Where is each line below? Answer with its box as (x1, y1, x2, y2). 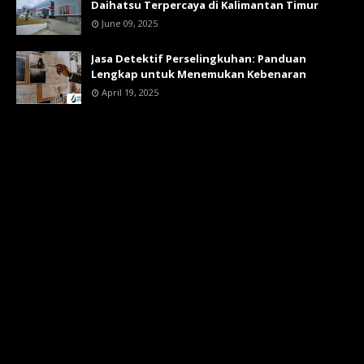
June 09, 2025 (102, 17, 158, 30)
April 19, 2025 (102, 86, 158, 99)
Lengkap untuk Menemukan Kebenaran (91, 67, 306, 82)
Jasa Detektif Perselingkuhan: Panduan (91, 51, 306, 67)
